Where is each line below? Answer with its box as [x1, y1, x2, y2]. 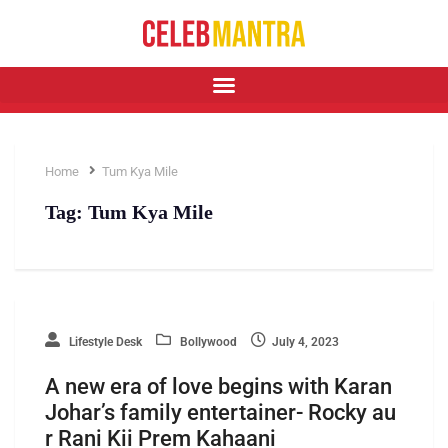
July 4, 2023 [272, 335, 339, 350]
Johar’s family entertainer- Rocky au [45, 400, 396, 426]
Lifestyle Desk [66, 335, 142, 350]
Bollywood [177, 335, 237, 350]
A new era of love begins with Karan [45, 374, 392, 400]
